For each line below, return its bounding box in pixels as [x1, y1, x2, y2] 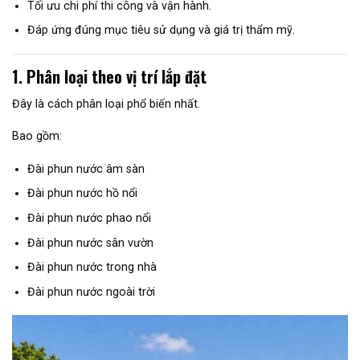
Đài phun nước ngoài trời [27, 284, 155, 298]
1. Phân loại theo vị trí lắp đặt [12, 63, 207, 88]
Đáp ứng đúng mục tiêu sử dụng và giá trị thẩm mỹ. [27, 23, 295, 37]
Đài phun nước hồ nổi [27, 186, 137, 200]
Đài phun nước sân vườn [27, 235, 153, 249]
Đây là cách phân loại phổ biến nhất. [12, 96, 200, 110]
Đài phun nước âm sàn [27, 162, 145, 175]
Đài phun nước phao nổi [27, 211, 151, 224]
